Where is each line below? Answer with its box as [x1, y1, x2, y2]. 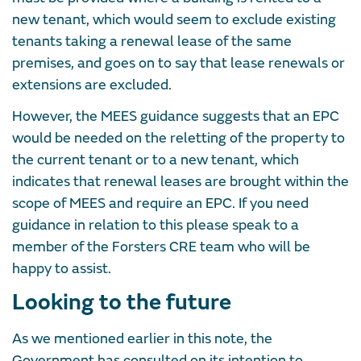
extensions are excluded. [12, 75, 172, 94]
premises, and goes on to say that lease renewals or [12, 53, 345, 73]
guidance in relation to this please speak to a [12, 215, 299, 234]
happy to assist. [12, 259, 111, 278]
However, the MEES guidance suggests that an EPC [12, 106, 339, 126]
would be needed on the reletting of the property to [12, 128, 345, 147]
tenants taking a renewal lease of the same [12, 31, 292, 51]
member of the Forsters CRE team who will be [12, 237, 310, 256]
